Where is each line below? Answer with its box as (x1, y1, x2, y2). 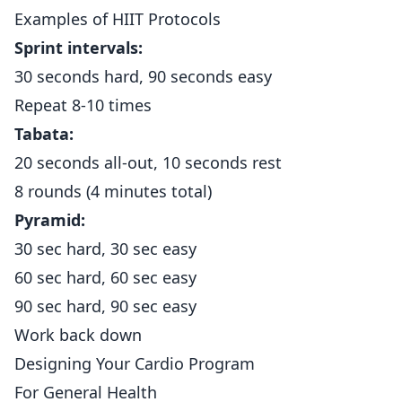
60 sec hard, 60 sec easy (14, 267, 197, 288)
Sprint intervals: (14, 37, 143, 58)
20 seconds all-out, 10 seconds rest (14, 152, 282, 173)
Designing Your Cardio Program (14, 353, 255, 374)
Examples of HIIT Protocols (14, 8, 221, 30)
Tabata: (14, 123, 74, 144)
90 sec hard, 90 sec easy (14, 295, 197, 317)
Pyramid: (14, 209, 85, 231)
